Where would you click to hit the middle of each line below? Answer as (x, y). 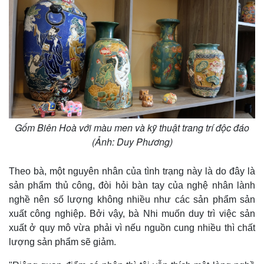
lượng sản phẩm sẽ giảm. (62, 242)
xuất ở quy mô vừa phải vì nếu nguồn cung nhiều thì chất (132, 227)
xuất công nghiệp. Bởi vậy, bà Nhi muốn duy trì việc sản (132, 213)
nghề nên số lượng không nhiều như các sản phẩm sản (132, 199)
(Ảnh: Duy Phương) (132, 141)
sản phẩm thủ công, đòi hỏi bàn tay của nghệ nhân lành (132, 185)
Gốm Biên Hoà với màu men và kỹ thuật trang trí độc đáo (132, 127)
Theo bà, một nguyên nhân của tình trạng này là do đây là (132, 171)
